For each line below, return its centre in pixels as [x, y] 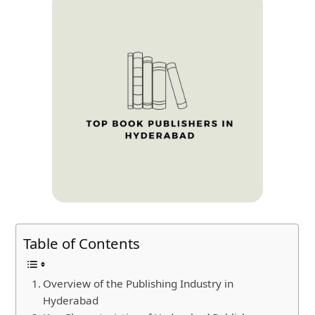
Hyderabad [71, 300]
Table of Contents [82, 243]
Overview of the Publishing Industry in [139, 283]
